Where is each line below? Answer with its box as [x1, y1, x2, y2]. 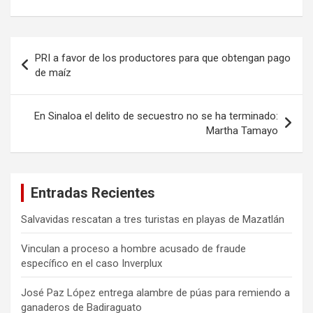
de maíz [35, 66, 71, 79]
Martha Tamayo [206, 124, 278, 137]
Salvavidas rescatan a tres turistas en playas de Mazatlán [21, 212, 284, 226]
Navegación [10, 36, 103, 57]
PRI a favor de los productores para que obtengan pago [35, 51, 291, 64]
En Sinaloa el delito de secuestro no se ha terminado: [34, 109, 278, 122]
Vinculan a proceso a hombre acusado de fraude [21, 242, 246, 255]
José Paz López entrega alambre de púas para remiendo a [21, 286, 290, 299]
